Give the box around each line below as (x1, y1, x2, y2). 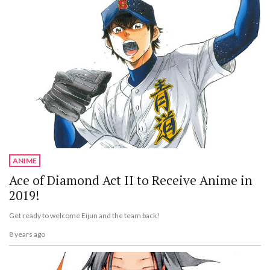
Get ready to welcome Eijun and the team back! (9, 211, 160, 221)
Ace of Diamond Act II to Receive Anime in (9, 172, 253, 189)
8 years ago (9, 229, 45, 239)
